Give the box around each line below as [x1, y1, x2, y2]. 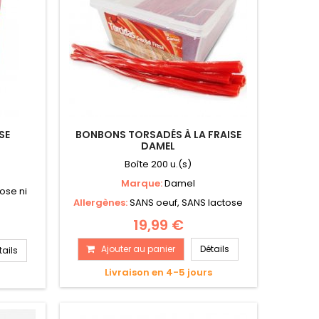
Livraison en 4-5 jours [104, 266, 212, 280]
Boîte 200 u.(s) [125, 157, 192, 172]
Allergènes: [73, 196, 130, 210]
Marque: [121, 177, 165, 191]
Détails [200, 243, 230, 256]
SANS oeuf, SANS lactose [130, 196, 244, 210]
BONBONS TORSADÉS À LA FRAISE [75, 127, 241, 142]
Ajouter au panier [101, 243, 176, 256]
